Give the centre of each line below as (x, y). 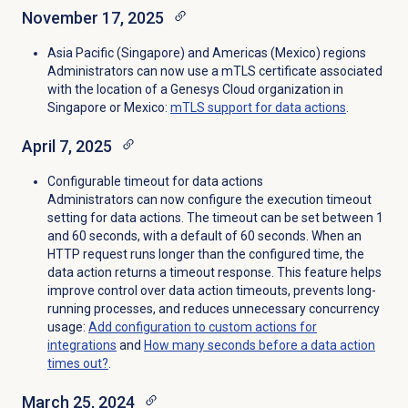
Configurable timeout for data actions (155, 182)
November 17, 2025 (92, 18)
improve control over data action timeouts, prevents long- (211, 291)
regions (343, 53)
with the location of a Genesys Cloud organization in (195, 90)
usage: (67, 327)
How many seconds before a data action (259, 346)
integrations (82, 346)
